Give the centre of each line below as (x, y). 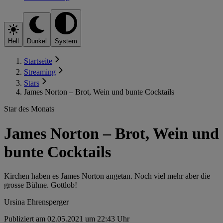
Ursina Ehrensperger (36, 202)
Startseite (38, 61)
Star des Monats (29, 109)
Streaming (40, 72)
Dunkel (37, 41)
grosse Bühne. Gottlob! (41, 185)
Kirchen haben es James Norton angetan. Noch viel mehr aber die (107, 176)
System (66, 41)
